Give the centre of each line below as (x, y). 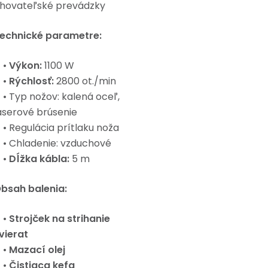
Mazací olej (37, 250)
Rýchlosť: (31, 81)
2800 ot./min (85, 81)
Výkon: (25, 66)
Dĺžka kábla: (39, 159)
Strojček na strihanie (60, 219)
